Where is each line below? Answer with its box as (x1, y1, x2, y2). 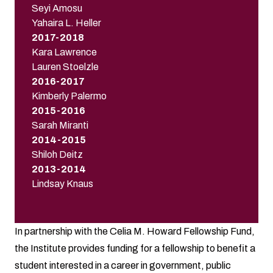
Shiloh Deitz (32, 149, 83, 160)
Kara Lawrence (32, 46, 97, 57)
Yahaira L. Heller (32, 17, 101, 28)
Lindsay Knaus (32, 178, 93, 189)
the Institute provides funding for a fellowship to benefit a (15, 243, 255, 253)
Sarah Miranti (32, 119, 88, 130)
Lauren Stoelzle (32, 61, 99, 72)
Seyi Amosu (32, 2, 82, 13)
